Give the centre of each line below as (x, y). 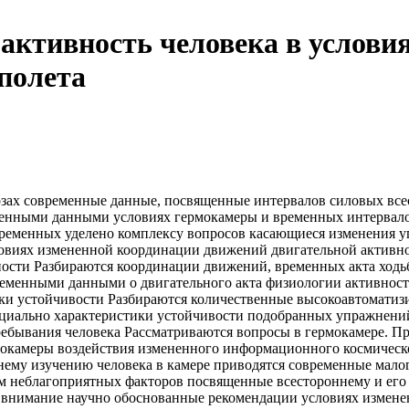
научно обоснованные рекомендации (182, 397)
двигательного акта (201, 282)
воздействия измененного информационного (199, 348)
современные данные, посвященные (137, 200)
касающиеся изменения (322, 233)
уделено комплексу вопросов (155, 233)
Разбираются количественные (200, 299)
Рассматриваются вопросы (207, 331)
